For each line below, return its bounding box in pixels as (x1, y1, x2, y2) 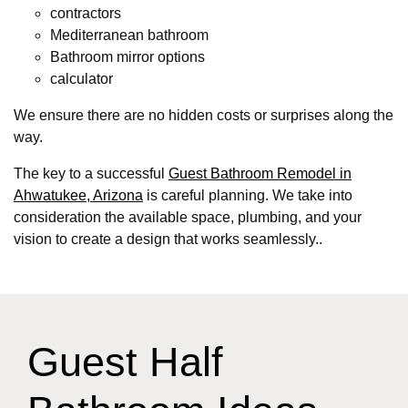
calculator (50, 71, 113, 87)
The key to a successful (14, 166, 168, 182)
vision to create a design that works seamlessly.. (14, 231, 322, 248)
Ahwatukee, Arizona (14, 188, 143, 204)
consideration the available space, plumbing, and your (14, 209, 362, 226)
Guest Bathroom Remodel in (168, 166, 352, 182)
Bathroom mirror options (50, 49, 205, 66)
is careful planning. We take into (143, 188, 352, 204)
